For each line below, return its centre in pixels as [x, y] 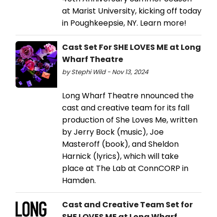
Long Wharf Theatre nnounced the [128, 96]
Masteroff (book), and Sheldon [120, 144]
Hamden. [79, 181]
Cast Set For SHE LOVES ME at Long [132, 47]
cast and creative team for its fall [126, 108]
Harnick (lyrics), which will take [120, 156]
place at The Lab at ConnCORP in [125, 169]
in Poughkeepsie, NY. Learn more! [124, 23]
